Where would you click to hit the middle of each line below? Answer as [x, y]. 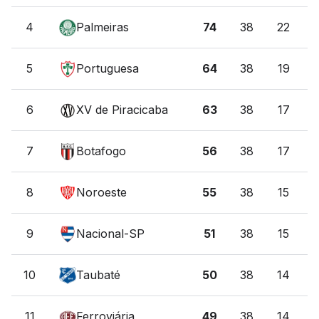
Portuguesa [108, 68]
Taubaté [98, 275]
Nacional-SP [110, 234]
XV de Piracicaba [122, 110]
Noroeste [101, 192]
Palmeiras [103, 27]
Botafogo [101, 151]
